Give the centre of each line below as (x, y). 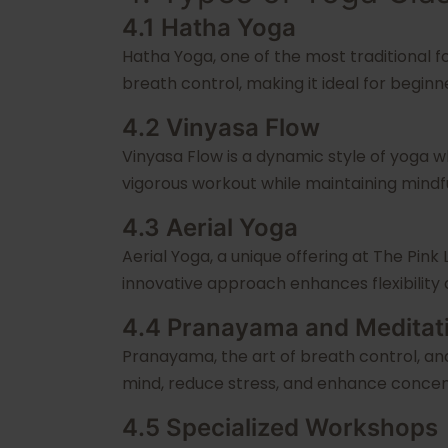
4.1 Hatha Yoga (209, 27)
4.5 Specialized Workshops (280, 427)
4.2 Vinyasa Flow (221, 127)
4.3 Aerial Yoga (210, 227)
